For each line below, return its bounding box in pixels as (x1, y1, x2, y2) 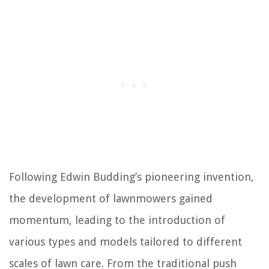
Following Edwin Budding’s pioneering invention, (9, 171, 254, 184)
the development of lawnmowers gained (9, 192, 213, 205)
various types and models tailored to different (9, 235, 242, 249)
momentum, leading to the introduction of (9, 214, 225, 227)
